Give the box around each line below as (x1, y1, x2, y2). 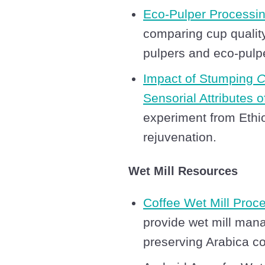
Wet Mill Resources (128, 164, 238, 178)
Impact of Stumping (143, 72, 257, 86)
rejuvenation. (143, 130, 216, 144)
